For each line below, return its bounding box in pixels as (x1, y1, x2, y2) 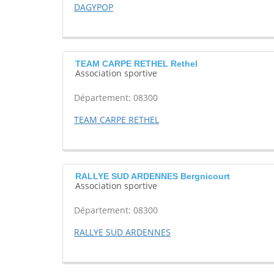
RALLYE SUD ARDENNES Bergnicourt (75, 171, 230, 182)
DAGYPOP (74, 1, 113, 13)
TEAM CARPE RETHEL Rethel (75, 59, 198, 69)
